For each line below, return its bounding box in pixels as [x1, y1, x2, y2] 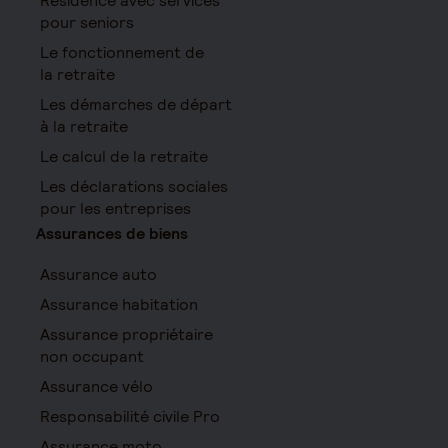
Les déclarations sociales [40, 176, 228, 197]
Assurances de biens [36, 223, 188, 244]
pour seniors [40, 12, 134, 33]
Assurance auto [40, 264, 157, 285]
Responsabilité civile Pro [40, 406, 220, 427]
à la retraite [40, 116, 128, 137]
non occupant [40, 346, 144, 367]
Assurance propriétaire [40, 324, 213, 345]
